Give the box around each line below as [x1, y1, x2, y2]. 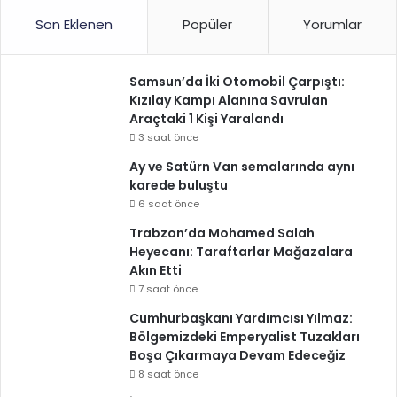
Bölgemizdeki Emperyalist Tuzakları [129, 328, 360, 346]
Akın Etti [129, 261, 182, 280]
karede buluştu [129, 176, 228, 195]
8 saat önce [138, 367, 198, 382]
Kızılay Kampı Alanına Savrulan [129, 91, 328, 110]
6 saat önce [138, 197, 199, 212]
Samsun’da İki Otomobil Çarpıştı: [129, 73, 345, 91]
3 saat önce [138, 130, 198, 145]
